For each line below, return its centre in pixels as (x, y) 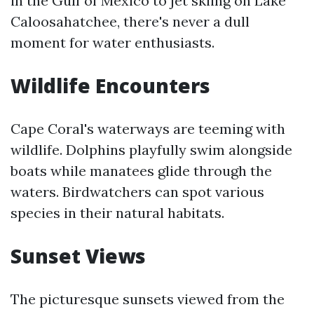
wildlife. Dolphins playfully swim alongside (151, 150)
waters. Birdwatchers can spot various (137, 192)
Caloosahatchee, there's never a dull (130, 21)
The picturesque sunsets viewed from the (148, 299)
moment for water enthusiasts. (112, 42)
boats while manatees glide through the (141, 171)
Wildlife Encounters (110, 86)
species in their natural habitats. (117, 213)
